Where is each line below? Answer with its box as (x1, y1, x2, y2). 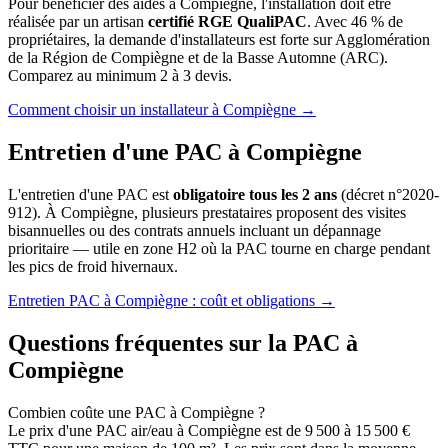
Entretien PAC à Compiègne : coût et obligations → (8, 291, 335, 309)
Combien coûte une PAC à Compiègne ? (8, 403, 265, 421)
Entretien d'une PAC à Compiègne (8, 139, 362, 166)
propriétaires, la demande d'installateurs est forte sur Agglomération (8, 31, 430, 49)
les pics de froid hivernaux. (8, 257, 178, 275)
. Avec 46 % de (307, 13, 403, 31)
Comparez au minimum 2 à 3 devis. (8, 67, 232, 85)
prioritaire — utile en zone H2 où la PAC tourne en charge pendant (8, 239, 430, 257)
